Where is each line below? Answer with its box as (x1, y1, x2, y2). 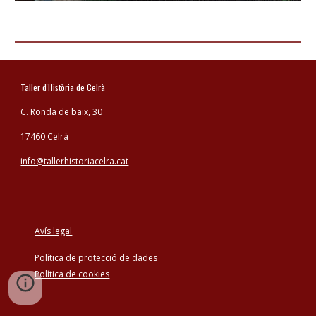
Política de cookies (35, 268, 110, 280)
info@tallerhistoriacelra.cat (20, 155, 129, 167)
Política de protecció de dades (35, 252, 158, 264)
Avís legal (35, 225, 73, 237)
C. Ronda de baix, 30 (20, 106, 103, 118)
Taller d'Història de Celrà (20, 81, 110, 93)
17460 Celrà (20, 130, 69, 142)
